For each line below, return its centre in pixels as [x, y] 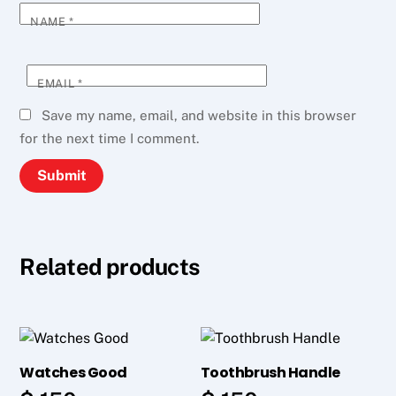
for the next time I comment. [110, 138]
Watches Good [73, 372]
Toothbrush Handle [270, 372]
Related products [110, 267]
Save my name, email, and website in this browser [199, 115]
